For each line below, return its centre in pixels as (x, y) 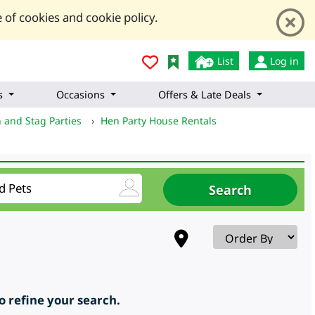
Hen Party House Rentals (159, 121)
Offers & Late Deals (205, 95)
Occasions (81, 95)
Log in (283, 61)
